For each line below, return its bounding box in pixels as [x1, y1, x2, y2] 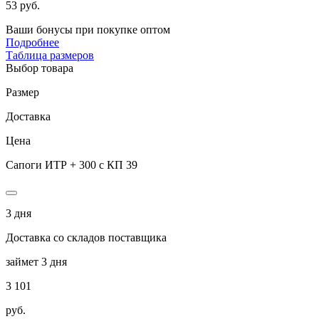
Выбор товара [6, 61, 73, 74]
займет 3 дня [6, 255, 67, 268]
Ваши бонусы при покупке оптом [6, 23, 170, 36]
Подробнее [6, 36, 59, 48]
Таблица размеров [6, 48, 94, 61]
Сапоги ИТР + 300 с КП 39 [6, 158, 137, 171]
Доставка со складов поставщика [6, 231, 167, 244]
